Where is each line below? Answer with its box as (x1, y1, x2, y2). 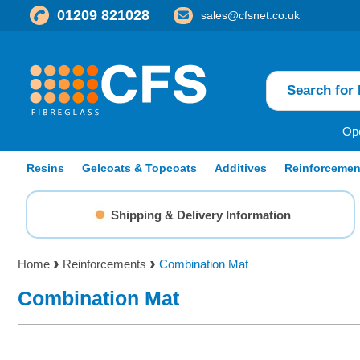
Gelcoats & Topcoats (82, 162, 197, 174)
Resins (27, 162, 64, 174)
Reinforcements (63, 257, 146, 271)
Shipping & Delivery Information (111, 207, 291, 222)
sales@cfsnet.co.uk (201, 8, 300, 22)
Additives (215, 162, 267, 174)
